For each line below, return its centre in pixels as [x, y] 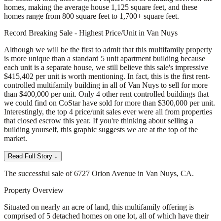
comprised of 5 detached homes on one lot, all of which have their [106, 216]
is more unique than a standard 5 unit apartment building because [105, 58]
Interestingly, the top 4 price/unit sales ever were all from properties [108, 111]
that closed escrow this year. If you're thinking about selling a [99, 120]
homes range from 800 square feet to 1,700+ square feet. [92, 16]
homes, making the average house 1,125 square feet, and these [101, 7]
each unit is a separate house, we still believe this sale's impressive [106, 67]
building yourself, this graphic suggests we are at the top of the [101, 129]
